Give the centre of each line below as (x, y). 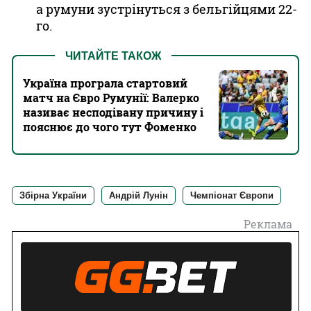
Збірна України (53, 195)
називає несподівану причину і (113, 112)
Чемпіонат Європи (232, 195)
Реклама (268, 224)
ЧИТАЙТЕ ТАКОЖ (113, 56)
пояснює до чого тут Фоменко (110, 127)
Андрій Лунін (138, 195)
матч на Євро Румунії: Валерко (111, 98)
